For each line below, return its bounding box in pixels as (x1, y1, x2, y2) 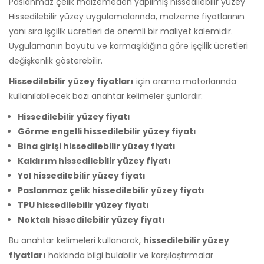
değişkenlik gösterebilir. (9, 54, 103, 67)
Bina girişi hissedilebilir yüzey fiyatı (18, 140, 176, 152)
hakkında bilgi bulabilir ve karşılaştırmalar (46, 249, 213, 261)
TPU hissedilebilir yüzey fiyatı (18, 199, 149, 211)
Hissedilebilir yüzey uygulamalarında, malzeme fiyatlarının (9, 10, 245, 22)
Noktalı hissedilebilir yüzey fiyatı (18, 213, 165, 226)
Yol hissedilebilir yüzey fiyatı (18, 169, 146, 181)
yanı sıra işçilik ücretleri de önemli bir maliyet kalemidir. (9, 25, 233, 37)
